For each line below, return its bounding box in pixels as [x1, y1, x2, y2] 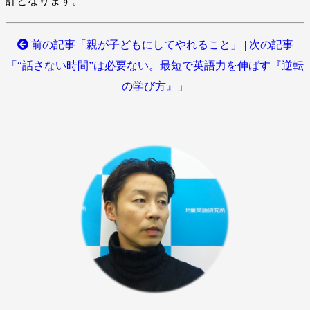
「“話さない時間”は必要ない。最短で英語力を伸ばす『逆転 [6, 59, 304, 71]
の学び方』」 [122, 80, 188, 92]
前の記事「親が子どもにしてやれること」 [28, 38, 241, 51]
